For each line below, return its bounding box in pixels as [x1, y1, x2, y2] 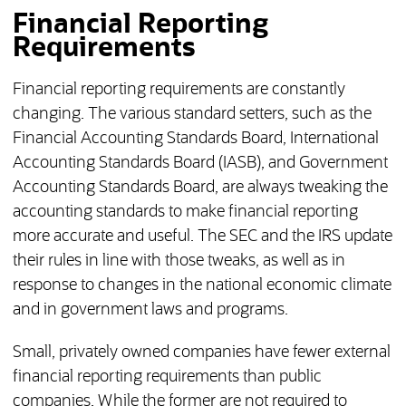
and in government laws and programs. [12, 302, 288, 319]
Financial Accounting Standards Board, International [12, 130, 379, 148]
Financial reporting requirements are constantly [12, 82, 345, 99]
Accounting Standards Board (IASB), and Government [12, 155, 388, 172]
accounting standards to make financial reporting [12, 204, 358, 221]
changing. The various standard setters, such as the [12, 106, 372, 123]
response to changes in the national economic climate [12, 277, 391, 295]
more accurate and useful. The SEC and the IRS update [12, 228, 392, 246]
